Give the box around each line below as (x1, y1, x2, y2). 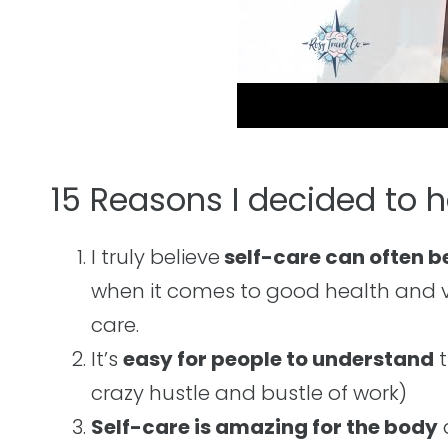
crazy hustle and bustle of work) (91, 379, 407, 407)
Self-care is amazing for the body (91, 413, 438, 441)
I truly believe (91, 243, 220, 271)
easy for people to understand (123, 345, 434, 373)
